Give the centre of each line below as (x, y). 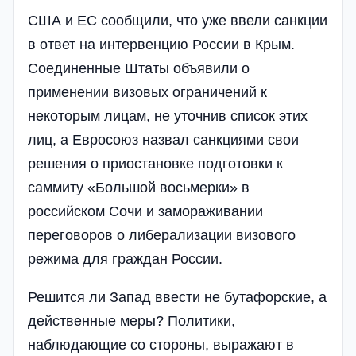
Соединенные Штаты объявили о (139, 68)
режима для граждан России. (125, 259)
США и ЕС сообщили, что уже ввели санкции (178, 20)
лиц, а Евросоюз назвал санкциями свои (163, 139)
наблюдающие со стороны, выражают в (161, 344)
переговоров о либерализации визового (162, 235)
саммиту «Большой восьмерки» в (139, 187)
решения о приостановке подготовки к (155, 163)
